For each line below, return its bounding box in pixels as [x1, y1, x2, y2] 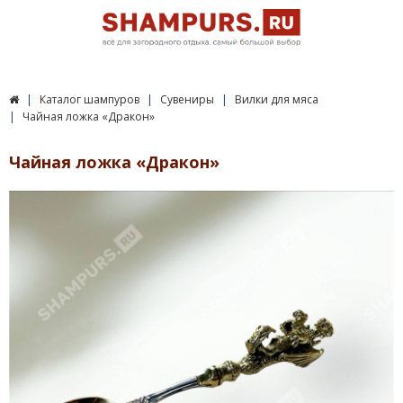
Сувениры [160, 92, 214, 107]
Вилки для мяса [235, 92, 318, 107]
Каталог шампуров [40, 92, 139, 107]
